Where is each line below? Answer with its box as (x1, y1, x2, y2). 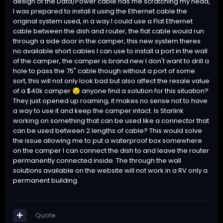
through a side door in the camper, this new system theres (13, 36, 201, 46)
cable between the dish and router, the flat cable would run (13, 26, 204, 36)
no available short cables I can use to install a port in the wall (13, 46, 208, 56)
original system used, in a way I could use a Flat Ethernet (13, 16, 193, 26)
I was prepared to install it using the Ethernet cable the (13, 6, 187, 16)
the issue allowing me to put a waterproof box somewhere (13, 136, 202, 146)
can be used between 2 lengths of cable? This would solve (13, 126, 202, 136)
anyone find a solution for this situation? (80, 86, 209, 96)
